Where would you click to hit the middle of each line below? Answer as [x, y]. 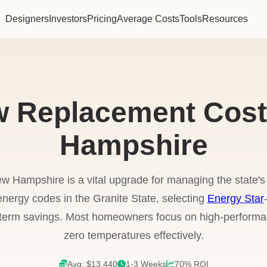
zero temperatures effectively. [133, 235]
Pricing [102, 19]
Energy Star [235, 198]
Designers [27, 19]
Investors [68, 19]
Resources [225, 19]
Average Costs [148, 19]
